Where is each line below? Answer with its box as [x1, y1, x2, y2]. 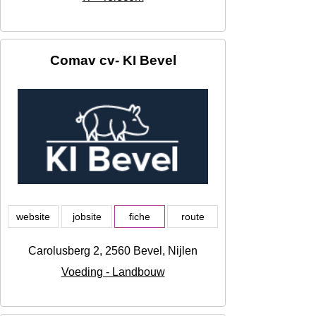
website [16, 211, 50, 223]
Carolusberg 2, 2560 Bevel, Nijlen [28, 245, 197, 257]
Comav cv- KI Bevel [49, 53, 176, 68]
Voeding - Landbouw [61, 266, 165, 279]
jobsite [72, 211, 102, 223]
